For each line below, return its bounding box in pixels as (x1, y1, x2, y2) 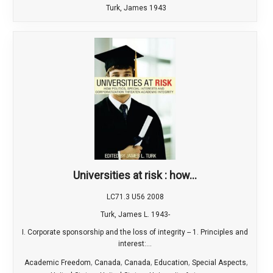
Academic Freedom (24, 258, 91, 268)
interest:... (118, 239, 152, 249)
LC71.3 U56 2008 (106, 193, 164, 202)
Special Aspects (191, 258, 246, 268)
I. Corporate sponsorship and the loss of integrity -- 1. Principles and (22, 228, 248, 237)
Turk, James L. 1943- (100, 210, 170, 219)
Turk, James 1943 (105, 4, 166, 13)
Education (154, 258, 188, 268)
